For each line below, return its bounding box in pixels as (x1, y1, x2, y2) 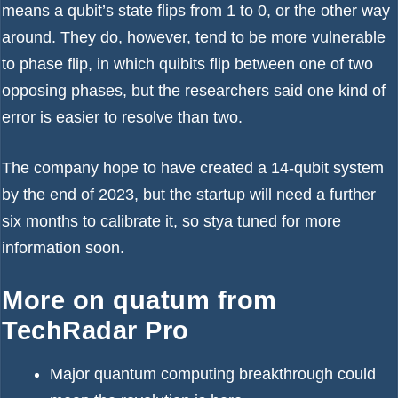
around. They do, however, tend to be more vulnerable (2, 28, 386, 46)
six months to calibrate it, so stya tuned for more (2, 212, 341, 230)
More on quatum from (2, 286, 277, 314)
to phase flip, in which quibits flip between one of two (2, 55, 373, 73)
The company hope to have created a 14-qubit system (2, 159, 384, 177)
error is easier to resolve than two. (2, 108, 243, 126)
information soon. (2, 239, 124, 257)
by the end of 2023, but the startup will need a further (2, 186, 376, 203)
